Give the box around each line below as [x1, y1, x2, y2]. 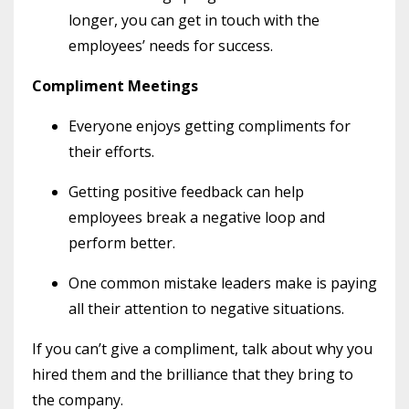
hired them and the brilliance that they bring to [32, 363, 353, 384]
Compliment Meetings [32, 75, 198, 96]
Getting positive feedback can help [68, 181, 304, 202]
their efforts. [68, 141, 154, 162]
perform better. [68, 232, 175, 253]
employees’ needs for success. [68, 35, 273, 56]
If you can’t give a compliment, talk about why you [32, 338, 372, 359]
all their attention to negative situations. [68, 298, 344, 319]
